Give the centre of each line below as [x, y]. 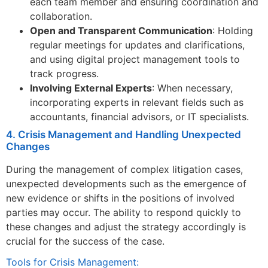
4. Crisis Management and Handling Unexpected [124, 134]
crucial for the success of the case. [85, 241]
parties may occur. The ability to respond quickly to [124, 212]
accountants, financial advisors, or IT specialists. [139, 116]
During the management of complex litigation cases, [124, 169]
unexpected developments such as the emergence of [126, 183]
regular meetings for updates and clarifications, [137, 45]
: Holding [233, 30]
